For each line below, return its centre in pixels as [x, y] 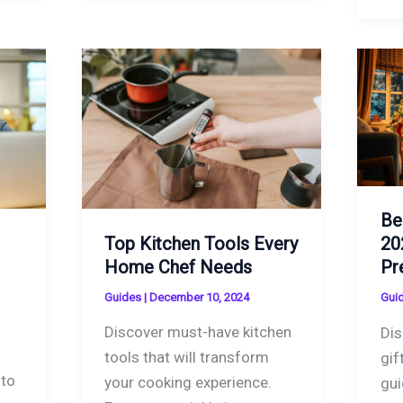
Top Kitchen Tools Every [201, 243]
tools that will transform [187, 358]
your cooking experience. [188, 383]
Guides [123, 297]
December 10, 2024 [200, 297]
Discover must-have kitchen [198, 332]
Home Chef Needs [179, 267]
